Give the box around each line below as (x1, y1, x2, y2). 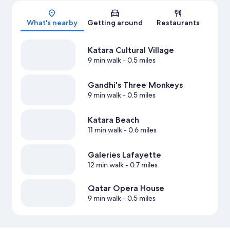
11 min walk (87, 125, 122, 135)
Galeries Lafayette (87, 150, 161, 160)
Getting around (87, 18, 143, 28)
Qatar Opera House (87, 183, 164, 194)
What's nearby (26, 18, 78, 28)
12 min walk (87, 160, 124, 170)
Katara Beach (87, 115, 139, 125)
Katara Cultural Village (87, 45, 174, 55)
